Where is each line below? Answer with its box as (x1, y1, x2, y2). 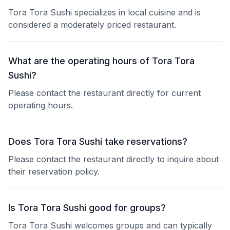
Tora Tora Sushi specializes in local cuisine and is (8, 7, 201, 17)
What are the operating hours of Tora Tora (8, 55, 195, 66)
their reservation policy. (8, 166, 100, 177)
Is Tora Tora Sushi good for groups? (8, 202, 166, 213)
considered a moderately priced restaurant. (8, 20, 176, 30)
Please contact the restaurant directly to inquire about (8, 154, 219, 164)
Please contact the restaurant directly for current (8, 88, 201, 98)
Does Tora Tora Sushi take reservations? (8, 136, 187, 147)
